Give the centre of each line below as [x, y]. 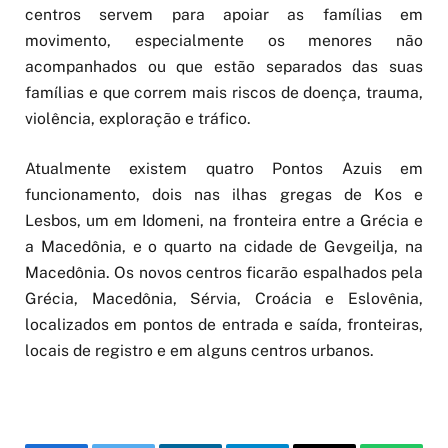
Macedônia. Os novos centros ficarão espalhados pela [224, 273]
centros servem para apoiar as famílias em [224, 15]
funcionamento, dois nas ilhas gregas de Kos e [224, 195]
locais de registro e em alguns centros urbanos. [199, 351]
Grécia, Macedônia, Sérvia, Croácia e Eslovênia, [224, 299]
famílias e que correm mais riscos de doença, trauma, [224, 93]
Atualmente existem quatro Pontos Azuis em [224, 169]
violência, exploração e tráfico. [138, 119]
